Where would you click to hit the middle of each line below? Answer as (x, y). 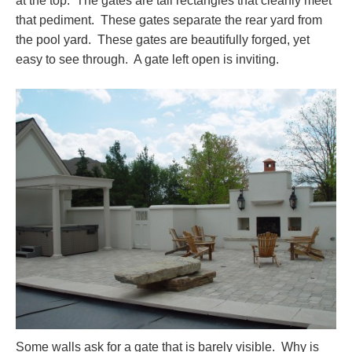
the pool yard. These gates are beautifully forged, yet (163, 39)
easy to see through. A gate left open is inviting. (152, 59)
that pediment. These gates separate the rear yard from (169, 20)
